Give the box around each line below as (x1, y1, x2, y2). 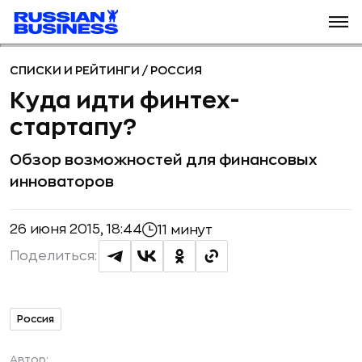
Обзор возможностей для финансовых (10, 153, 318, 167)
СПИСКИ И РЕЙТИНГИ (10, 65, 142, 76)
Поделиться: (10, 250, 97, 263)
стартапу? (10, 116, 137, 139)
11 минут (158, 223, 213, 237)
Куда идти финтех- (10, 90, 239, 112)
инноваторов (10, 175, 114, 189)
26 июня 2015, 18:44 (10, 223, 142, 236)
